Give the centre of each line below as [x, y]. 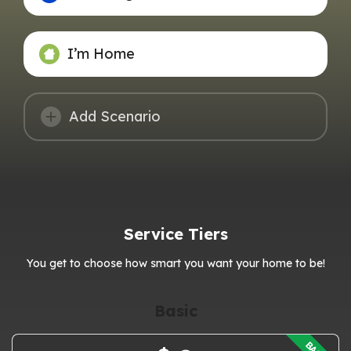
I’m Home [101, 53]
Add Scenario [115, 116]
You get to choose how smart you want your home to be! [175, 263]
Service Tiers [175, 233]
